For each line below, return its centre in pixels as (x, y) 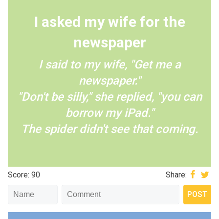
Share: (176, 175)
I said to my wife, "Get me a (109, 65)
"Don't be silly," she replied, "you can (109, 97)
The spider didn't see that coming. (109, 129)
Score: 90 (24, 175)
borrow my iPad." (109, 113)
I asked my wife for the (109, 22)
